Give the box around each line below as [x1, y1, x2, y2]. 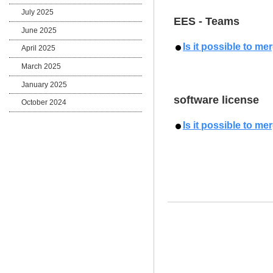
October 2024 [21, 98, 67, 107]
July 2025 [21, 8, 54, 17]
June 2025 [21, 26, 57, 35]
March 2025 [21, 62, 62, 71]
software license [174, 93, 260, 106]
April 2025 [21, 44, 56, 53]
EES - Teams [174, 15, 240, 27]
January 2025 [21, 80, 68, 89]
